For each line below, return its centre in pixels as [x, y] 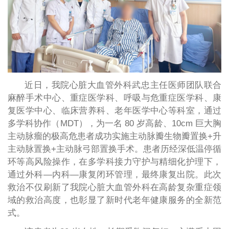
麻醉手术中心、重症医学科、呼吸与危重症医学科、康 [114, 98]
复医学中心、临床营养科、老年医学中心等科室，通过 [114, 110]
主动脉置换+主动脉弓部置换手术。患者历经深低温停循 [114, 149]
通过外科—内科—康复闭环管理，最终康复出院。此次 [114, 174]
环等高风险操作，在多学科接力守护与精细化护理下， [114, 162]
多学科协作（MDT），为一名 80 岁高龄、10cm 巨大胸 [114, 123]
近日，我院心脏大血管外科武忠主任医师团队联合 [123, 85]
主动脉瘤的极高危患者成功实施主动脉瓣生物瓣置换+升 [114, 136]
